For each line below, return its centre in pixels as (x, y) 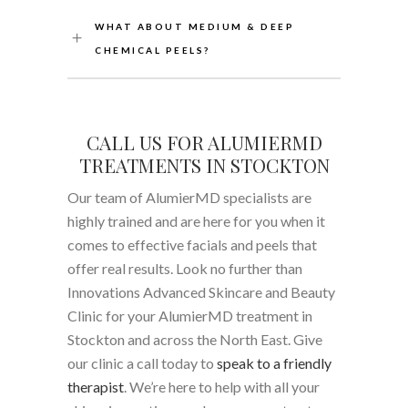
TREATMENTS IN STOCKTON (204, 164)
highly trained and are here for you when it (196, 220)
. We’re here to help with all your (222, 386)
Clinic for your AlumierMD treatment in (190, 315)
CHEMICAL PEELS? (153, 50)
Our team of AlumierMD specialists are (189, 197)
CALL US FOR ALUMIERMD (204, 142)
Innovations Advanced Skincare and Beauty (201, 291)
